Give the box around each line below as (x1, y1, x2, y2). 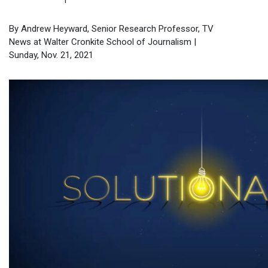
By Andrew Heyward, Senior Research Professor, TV (9, 23, 214, 35)
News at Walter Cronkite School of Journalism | (9, 36, 196, 48)
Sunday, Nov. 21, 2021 (9, 50, 93, 61)
